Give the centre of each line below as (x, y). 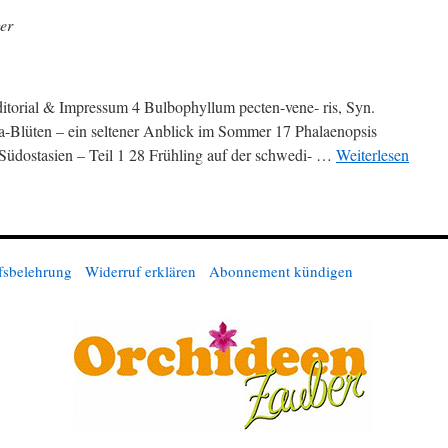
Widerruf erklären (140, 271)
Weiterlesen (372, 154)
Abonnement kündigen (280, 271)
